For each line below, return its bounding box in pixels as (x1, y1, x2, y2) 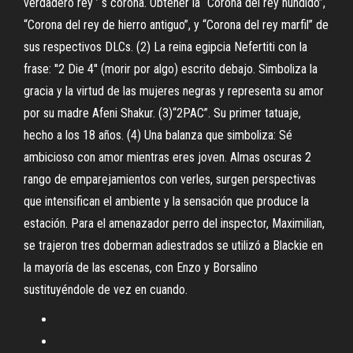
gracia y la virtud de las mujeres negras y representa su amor (24, 84, 324, 98)
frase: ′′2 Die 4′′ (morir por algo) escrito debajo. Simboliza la (24, 61, 318, 76)
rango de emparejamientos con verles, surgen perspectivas (24, 172, 316, 187)
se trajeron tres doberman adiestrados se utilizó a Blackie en (24, 238, 323, 253)
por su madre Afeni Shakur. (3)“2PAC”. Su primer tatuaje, (24, 106, 301, 121)
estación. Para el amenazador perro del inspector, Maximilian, (24, 216, 325, 231)
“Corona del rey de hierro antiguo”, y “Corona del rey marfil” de (24, 17, 329, 32)
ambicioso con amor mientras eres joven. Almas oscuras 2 (24, 150, 311, 165)
